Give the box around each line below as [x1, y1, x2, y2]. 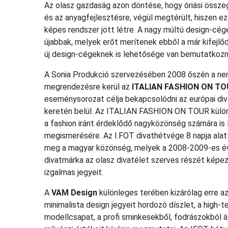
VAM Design [51, 188, 97, 197]
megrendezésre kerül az [44, 82, 130, 92]
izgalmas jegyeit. [44, 167, 103, 177]
